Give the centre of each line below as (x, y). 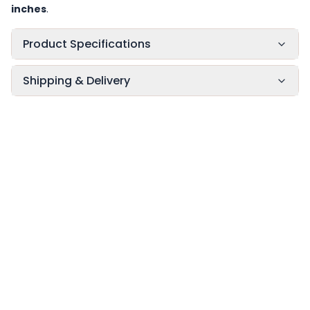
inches (29, 9)
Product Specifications (87, 44)
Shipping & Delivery (76, 81)
